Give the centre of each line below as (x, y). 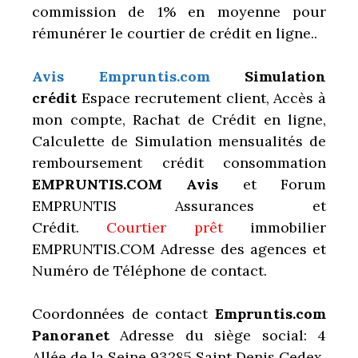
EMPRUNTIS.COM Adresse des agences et (179, 249)
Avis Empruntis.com (121, 76)
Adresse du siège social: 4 (218, 335)
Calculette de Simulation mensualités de (179, 141)
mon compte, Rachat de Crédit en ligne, (179, 119)
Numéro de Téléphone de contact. (149, 270)
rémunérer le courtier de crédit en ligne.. (175, 33)
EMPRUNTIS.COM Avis (125, 184)
